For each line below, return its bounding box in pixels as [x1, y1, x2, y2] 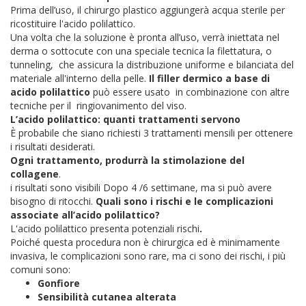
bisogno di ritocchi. [10, 194, 93, 208]
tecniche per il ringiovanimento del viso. [10, 98, 186, 112]
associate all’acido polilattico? [10, 208, 160, 221]
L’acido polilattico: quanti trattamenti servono [10, 112, 240, 126]
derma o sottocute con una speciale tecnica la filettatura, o [10, 44, 272, 57]
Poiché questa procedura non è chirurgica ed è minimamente [10, 235, 280, 249]
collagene [10, 167, 59, 180]
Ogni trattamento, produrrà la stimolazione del [10, 153, 245, 167]
